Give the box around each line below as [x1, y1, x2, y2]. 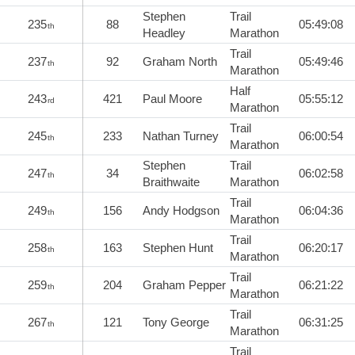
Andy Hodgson [143, 203, 219, 217]
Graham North [143, 54, 217, 68]
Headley [143, 25, 185, 40]
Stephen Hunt [143, 240, 213, 254]
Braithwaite [143, 174, 200, 189]
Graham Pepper [143, 277, 226, 292]
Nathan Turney [143, 128, 219, 143]
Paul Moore [143, 91, 202, 105]
